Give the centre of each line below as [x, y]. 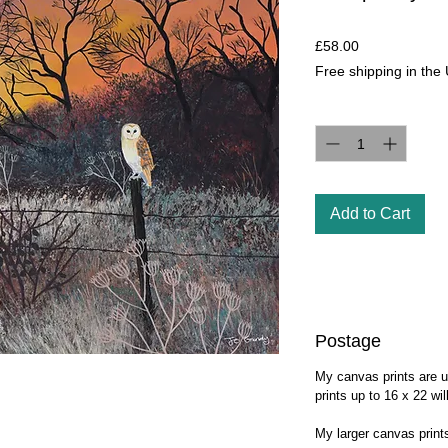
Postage [348, 341]
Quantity [341, 109]
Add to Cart [370, 213]
